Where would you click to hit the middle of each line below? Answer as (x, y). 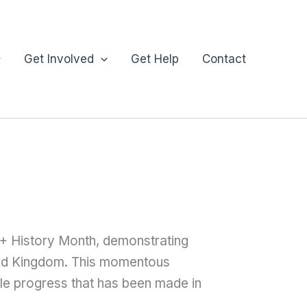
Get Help (155, 59)
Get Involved (59, 59)
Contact (224, 59)
